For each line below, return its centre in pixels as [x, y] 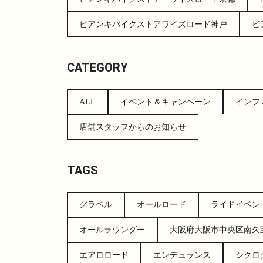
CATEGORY [97, 67]
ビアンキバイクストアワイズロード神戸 [153, 24]
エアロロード [104, 255]
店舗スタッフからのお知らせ [133, 127]
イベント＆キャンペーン [166, 102]
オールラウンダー [112, 230]
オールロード [161, 204]
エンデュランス [182, 255]
